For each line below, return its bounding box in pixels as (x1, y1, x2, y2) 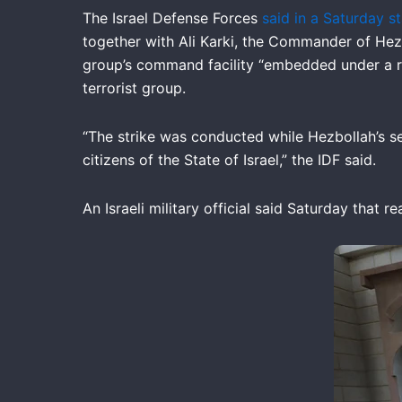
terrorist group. (83, 79, 186, 97)
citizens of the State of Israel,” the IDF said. (83, 151, 376, 169)
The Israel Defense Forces (83, 9, 262, 27)
